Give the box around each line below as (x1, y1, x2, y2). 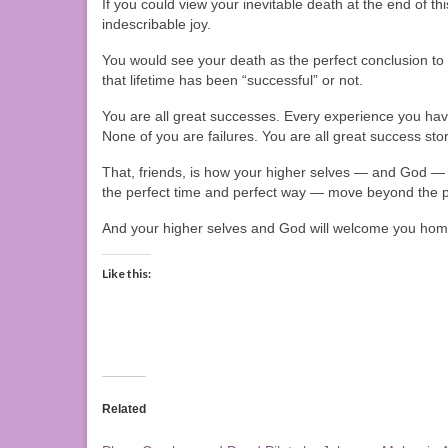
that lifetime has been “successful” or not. (102, 72, 363, 89)
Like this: (102, 266, 151, 282)
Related (102, 402, 146, 417)
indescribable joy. (102, 16, 211, 33)
